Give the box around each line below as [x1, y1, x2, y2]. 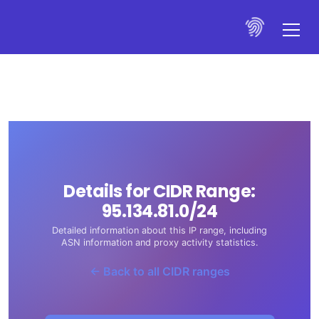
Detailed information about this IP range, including [52, 225, 267, 236]
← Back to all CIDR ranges [89, 264, 230, 278]
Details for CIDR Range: [63, 179, 256, 203]
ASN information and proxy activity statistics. [61, 237, 258, 248]
